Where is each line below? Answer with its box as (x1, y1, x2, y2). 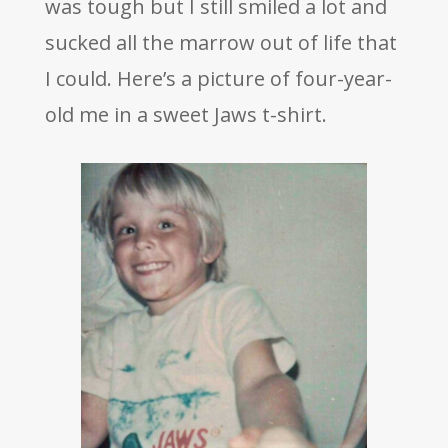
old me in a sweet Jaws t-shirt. (44, 101, 327, 129)
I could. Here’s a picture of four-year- (44, 65, 392, 93)
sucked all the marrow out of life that (44, 29, 397, 57)
